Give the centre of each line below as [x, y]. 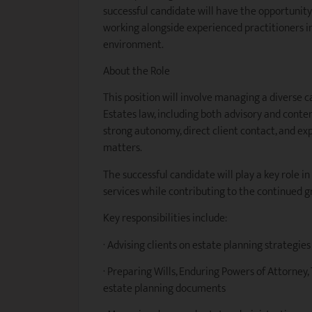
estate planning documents [164, 289]
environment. [133, 45]
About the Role [136, 72]
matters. [123, 148]
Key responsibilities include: [165, 219]
